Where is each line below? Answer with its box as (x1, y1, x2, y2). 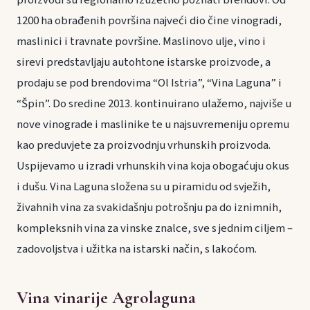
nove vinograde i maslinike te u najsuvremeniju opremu (17, 116, 289, 133)
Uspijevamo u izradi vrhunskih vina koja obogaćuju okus (17, 157, 289, 174)
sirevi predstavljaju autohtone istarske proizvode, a (17, 53, 271, 71)
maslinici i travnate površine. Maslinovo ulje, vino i (17, 33, 266, 50)
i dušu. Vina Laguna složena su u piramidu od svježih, (17, 178, 271, 195)
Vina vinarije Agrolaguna (17, 286, 196, 308)
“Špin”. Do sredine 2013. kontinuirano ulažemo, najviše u (17, 95, 291, 112)
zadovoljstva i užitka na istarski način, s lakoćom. (17, 240, 257, 257)
